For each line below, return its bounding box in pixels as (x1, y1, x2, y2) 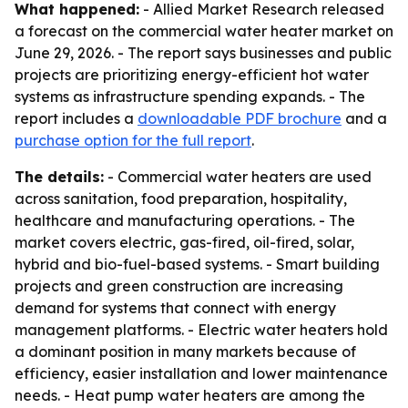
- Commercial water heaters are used (104, 168, 372, 186)
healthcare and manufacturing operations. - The (15, 211, 355, 229)
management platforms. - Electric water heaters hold (15, 321, 388, 339)
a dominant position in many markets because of (15, 342, 356, 361)
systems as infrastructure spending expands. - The (15, 87, 365, 106)
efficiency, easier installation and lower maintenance (15, 364, 388, 382)
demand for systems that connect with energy (15, 299, 336, 317)
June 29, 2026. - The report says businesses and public (15, 44, 392, 62)
